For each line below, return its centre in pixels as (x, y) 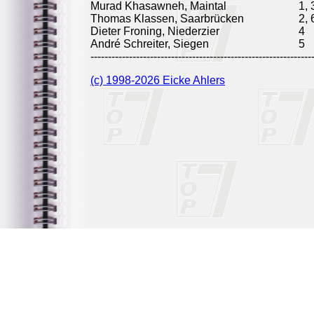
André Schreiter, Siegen (150, 44)
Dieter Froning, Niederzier (155, 31)
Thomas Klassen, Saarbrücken (167, 19)
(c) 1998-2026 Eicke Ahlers (158, 80)
